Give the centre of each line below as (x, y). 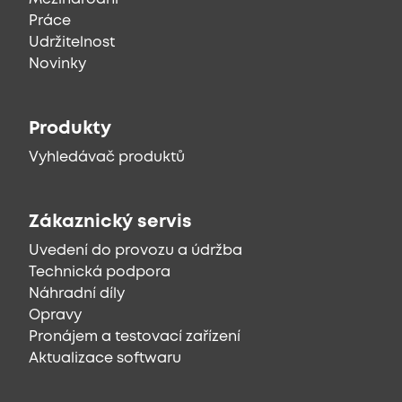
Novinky (57, 65)
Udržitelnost (72, 43)
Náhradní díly (77, 294)
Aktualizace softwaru (105, 359)
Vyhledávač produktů (107, 158)
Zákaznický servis (110, 223)
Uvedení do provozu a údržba (135, 251)
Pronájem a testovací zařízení (135, 337)
